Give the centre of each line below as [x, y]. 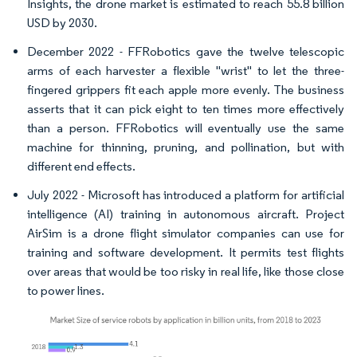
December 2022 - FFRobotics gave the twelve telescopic [186, 51]
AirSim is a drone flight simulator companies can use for [186, 233]
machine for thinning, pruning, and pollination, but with [186, 147]
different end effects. [81, 166]
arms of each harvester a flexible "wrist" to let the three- [186, 71]
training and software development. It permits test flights [186, 252]
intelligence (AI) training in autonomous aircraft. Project [186, 214]
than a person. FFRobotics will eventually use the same [186, 128]
